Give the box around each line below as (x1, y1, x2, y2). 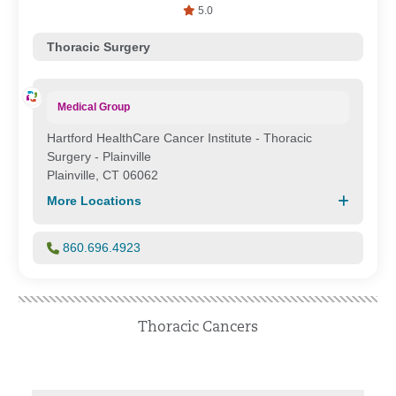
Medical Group (57, 101, 131, 113)
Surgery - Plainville (47, 149, 151, 164)
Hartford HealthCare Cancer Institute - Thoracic (47, 131, 312, 145)
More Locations (47, 194, 141, 208)
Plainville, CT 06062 (47, 168, 158, 182)
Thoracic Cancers (138, 321, 258, 335)
